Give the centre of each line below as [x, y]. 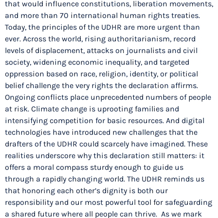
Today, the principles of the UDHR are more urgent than [102, 27]
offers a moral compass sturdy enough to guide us [94, 167]
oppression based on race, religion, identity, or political [101, 73]
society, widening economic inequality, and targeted [97, 62]
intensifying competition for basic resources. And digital [105, 120]
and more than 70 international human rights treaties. [103, 15]
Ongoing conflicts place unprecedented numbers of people [108, 97]
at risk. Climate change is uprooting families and [92, 109]
